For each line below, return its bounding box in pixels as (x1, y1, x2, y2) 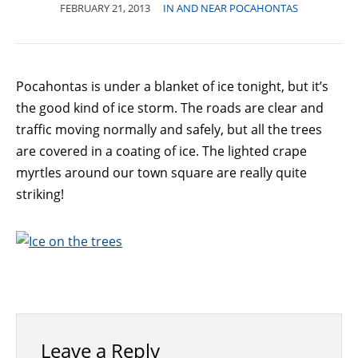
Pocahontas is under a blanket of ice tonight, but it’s (16, 78, 328, 95)
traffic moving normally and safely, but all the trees (16, 121, 322, 138)
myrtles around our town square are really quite (16, 164, 307, 181)
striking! (16, 185, 64, 203)
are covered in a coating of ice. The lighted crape (16, 142, 307, 160)
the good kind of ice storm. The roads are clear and (16, 99, 324, 117)
